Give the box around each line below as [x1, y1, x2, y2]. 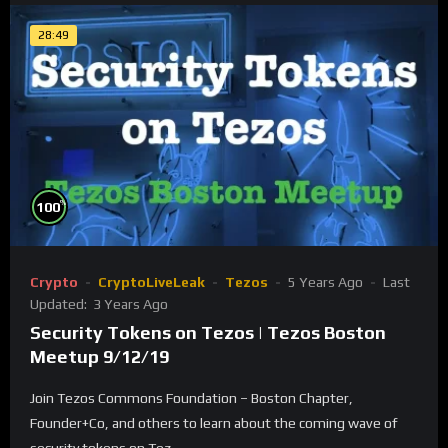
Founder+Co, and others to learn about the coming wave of [30, 415, 397, 432]
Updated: [30, 296, 90, 313]
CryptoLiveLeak [98, 274, 205, 291]
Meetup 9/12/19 [30, 346, 169, 368]
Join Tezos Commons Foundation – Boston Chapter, [30, 390, 353, 407]
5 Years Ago [288, 274, 363, 291]
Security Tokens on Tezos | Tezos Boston [30, 322, 386, 344]
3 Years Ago [93, 296, 168, 313]
